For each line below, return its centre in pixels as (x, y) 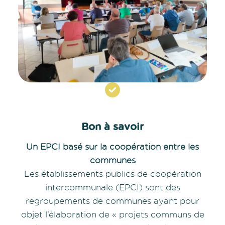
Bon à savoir (113, 126)
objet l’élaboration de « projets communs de (113, 214)
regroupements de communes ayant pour (113, 200)
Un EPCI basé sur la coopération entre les (113, 146)
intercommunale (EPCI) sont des (113, 187)
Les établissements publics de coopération (113, 173)
